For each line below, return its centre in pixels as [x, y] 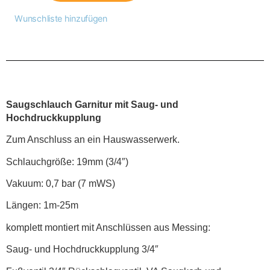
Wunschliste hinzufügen [61, 18]
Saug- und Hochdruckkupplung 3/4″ [82, 250]
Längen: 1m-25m [42, 206]
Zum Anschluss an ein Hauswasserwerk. [93, 140]
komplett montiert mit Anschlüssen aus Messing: [108, 227]
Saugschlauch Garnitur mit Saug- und [92, 104]
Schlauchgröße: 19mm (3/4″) [67, 162]
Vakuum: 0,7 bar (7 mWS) [61, 184]
